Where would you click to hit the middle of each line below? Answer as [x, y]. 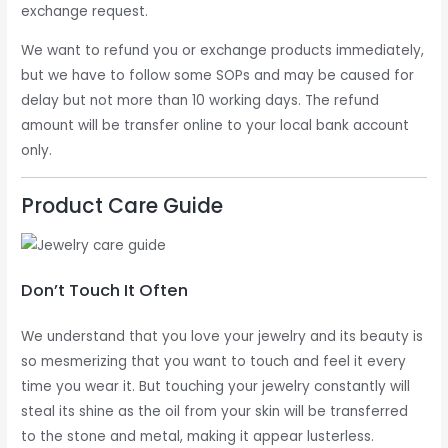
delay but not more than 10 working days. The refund [200, 101]
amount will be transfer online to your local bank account [215, 126]
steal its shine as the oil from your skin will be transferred [215, 412]
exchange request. [85, 12]
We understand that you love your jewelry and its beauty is [222, 337]
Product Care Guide [122, 206]
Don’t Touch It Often [105, 291]
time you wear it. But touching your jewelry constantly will [216, 387]
